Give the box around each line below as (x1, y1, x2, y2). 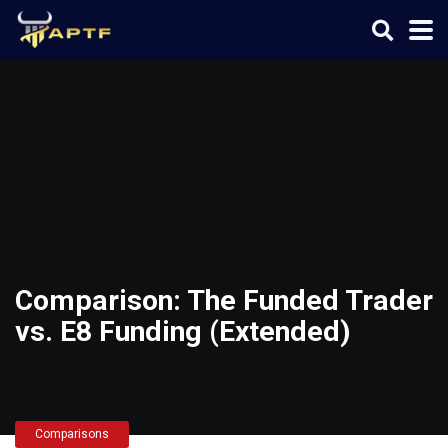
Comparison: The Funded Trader (15, 284, 433, 317)
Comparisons (35, 427, 109, 441)
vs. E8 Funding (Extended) (15, 315, 351, 348)
